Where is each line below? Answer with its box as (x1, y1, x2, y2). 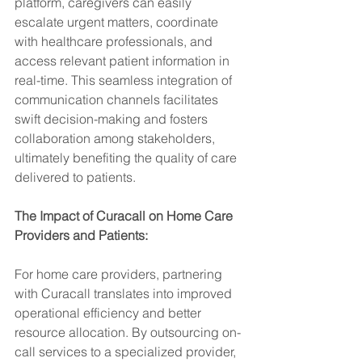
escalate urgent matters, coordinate (15, 14, 221, 30)
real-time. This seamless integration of (15, 72, 235, 88)
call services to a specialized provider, (15, 343, 239, 360)
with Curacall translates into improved (15, 285, 235, 301)
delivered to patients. (15, 169, 136, 185)
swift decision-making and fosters (15, 111, 211, 127)
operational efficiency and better (15, 305, 204, 321)
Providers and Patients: (15, 227, 148, 243)
